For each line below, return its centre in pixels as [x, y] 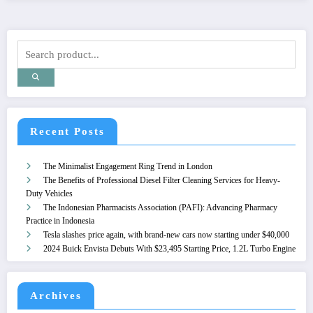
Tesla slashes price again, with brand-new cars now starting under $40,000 [166, 234]
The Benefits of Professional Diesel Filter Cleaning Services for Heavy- [162, 180]
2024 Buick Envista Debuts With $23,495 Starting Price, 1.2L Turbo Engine [169, 248]
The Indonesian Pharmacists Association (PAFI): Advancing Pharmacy [160, 207]
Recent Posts [67, 131]
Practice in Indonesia [60, 220]
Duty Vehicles [49, 193]
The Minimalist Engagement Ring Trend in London [128, 166]
